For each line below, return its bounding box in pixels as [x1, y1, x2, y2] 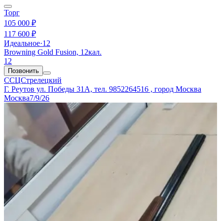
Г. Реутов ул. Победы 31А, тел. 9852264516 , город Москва [4, 84, 201, 93]
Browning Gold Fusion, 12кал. [4, 47, 102, 56]
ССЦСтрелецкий [4, 75, 62, 84]
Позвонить [8, 67, 39, 74]
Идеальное [4, 38, 40, 47]
